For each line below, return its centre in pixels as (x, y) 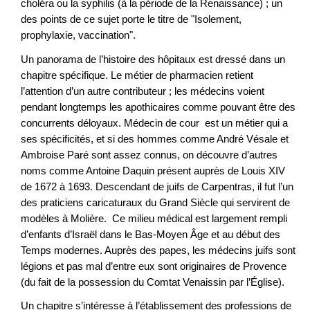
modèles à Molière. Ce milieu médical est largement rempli (154, 218)
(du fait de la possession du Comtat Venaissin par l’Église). (153, 282)
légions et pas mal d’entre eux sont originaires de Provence (154, 266)
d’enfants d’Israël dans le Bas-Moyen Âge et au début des (151, 234)
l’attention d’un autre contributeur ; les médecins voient (143, 91)
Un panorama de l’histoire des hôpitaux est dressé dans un (153, 59)
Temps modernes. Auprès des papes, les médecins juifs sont (158, 250)
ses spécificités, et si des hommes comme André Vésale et (155, 138)
